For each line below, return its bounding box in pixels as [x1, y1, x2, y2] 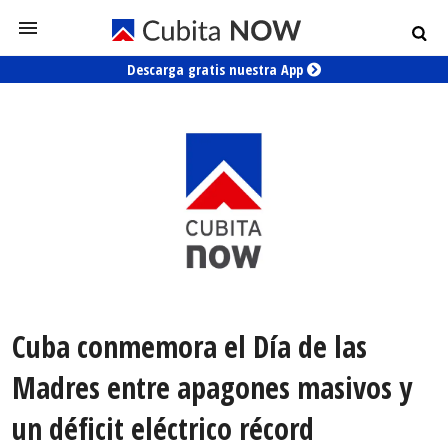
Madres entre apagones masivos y [12, 367, 412, 409]
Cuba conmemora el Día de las [12, 326, 367, 368]
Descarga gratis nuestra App [127, 60, 307, 79]
